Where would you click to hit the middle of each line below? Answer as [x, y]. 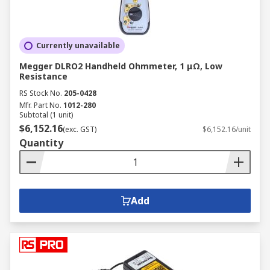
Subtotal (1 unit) [46, 115]
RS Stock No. [41, 93]
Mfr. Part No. [40, 105]
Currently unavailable [78, 46]
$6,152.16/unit [227, 129]
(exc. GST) [80, 129]
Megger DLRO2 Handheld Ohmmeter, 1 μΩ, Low [121, 66]
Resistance [43, 76]
